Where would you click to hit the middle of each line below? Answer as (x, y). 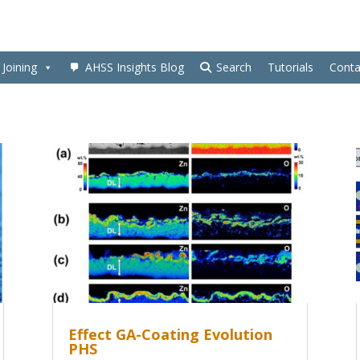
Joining (20, 67)
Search (234, 67)
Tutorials (290, 67)
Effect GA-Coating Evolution (170, 335)
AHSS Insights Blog (135, 67)
